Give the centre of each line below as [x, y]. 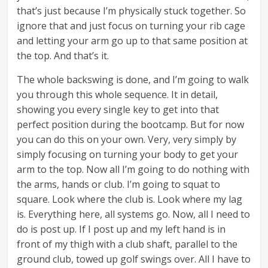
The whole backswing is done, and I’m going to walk [133, 80]
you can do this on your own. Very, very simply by [127, 140]
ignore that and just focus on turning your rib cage [131, 26]
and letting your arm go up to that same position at [133, 41]
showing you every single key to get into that [118, 110]
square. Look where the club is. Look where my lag [130, 200]
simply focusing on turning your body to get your [128, 155]
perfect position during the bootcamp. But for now [131, 125]
